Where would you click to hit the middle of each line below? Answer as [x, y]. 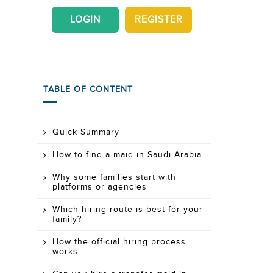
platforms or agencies [100, 187]
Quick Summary [86, 132]
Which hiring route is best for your [128, 210]
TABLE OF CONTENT [88, 90]
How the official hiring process [119, 242]
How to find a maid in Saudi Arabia [127, 155]
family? [67, 219]
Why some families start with [114, 177]
